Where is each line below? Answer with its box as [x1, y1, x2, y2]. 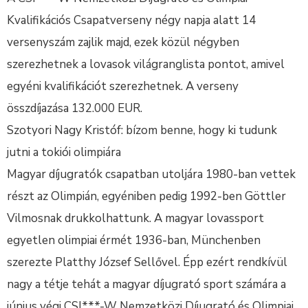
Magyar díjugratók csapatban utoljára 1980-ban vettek [7, 166, 296, 182]
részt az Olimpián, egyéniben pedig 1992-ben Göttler [7, 188, 286, 204]
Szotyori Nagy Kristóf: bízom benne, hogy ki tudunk [7, 122, 277, 138]
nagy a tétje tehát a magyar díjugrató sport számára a [7, 276, 286, 292]
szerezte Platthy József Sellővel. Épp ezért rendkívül [7, 254, 287, 270]
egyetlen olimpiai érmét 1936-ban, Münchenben [7, 232, 261, 248]
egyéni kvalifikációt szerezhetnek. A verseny [7, 78, 239, 94]
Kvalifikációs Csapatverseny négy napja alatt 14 [7, 12, 256, 28]
